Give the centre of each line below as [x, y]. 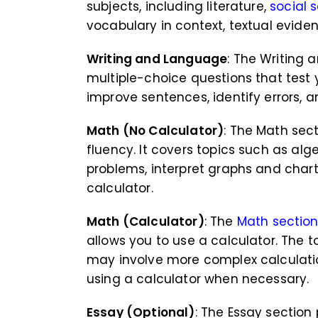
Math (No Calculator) [155, 131]
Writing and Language [157, 59]
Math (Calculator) [146, 222]
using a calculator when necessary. [198, 279]
